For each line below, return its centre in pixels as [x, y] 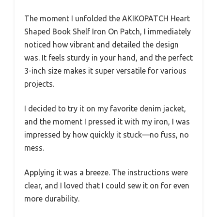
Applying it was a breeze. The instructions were [106, 173]
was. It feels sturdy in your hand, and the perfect [108, 58]
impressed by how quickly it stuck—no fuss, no [107, 135]
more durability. [52, 199]
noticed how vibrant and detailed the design [101, 45]
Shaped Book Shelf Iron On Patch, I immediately [108, 32]
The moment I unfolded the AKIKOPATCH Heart [107, 19]
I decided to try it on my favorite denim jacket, [105, 109]
